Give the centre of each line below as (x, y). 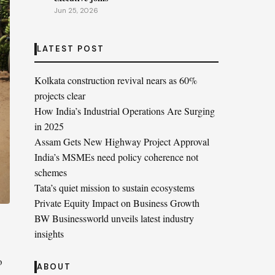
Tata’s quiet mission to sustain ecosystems (114, 188)
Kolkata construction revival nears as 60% (116, 80)
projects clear (60, 95)
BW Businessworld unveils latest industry (114, 218)
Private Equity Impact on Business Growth (117, 203)
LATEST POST (71, 49)
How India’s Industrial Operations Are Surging (125, 111)
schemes (51, 172)
